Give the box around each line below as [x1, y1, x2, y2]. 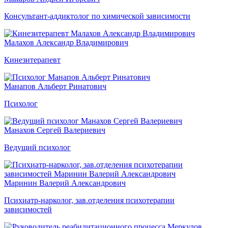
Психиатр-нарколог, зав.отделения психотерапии [4, 195, 175, 205]
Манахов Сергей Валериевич [4, 125, 105, 134]
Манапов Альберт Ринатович [4, 81, 106, 91]
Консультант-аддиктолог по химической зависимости [4, 11, 190, 20]
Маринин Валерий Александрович [4, 178, 126, 187]
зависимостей [4, 205, 52, 214]
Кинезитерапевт [4, 55, 61, 64]
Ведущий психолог [4, 142, 71, 152]
